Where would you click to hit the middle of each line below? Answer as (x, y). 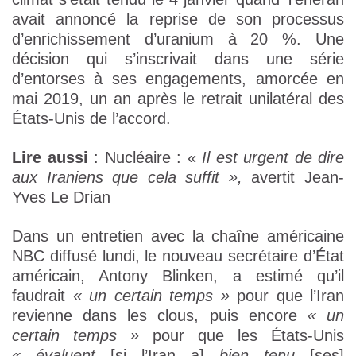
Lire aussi (50, 158)
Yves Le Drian (61, 197)
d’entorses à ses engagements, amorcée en (178, 79)
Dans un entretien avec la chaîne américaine (178, 236)
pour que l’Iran (286, 296)
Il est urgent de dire (270, 158)
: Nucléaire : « (142, 158)
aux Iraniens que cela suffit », (127, 178)
